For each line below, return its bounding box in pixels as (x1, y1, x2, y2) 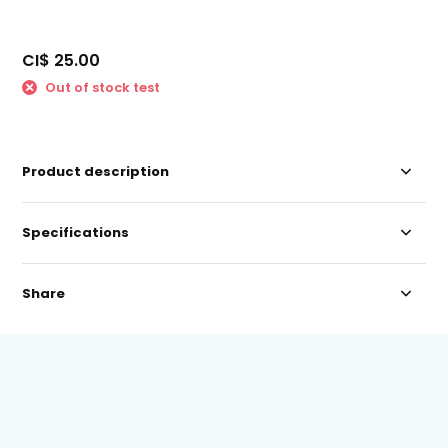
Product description (22, 161, 170, 181)
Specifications (22, 222, 130, 242)
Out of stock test (42, 78, 161, 98)
